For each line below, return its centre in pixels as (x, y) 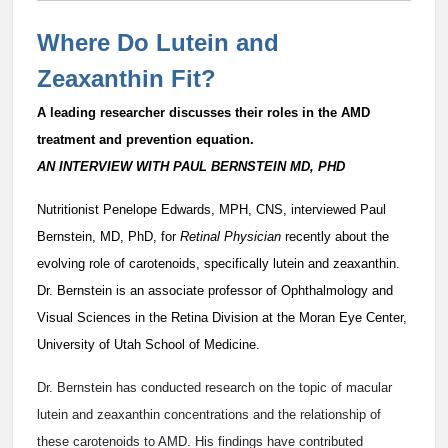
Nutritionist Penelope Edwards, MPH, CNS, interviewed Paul (211, 209)
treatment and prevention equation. (145, 139)
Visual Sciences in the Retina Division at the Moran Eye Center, (222, 317)
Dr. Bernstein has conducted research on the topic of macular (214, 387)
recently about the (335, 236)
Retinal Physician (230, 236)
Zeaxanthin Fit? (126, 78)
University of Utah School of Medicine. (148, 344)
